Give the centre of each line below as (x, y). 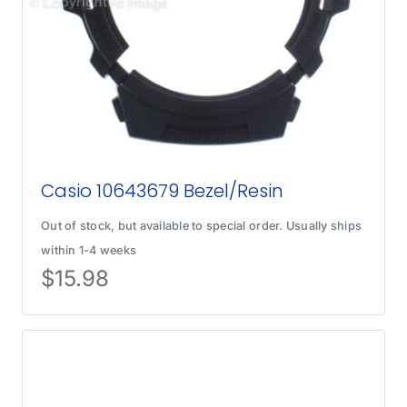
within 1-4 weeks (89, 251)
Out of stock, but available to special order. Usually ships (202, 226)
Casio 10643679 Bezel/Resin (163, 191)
